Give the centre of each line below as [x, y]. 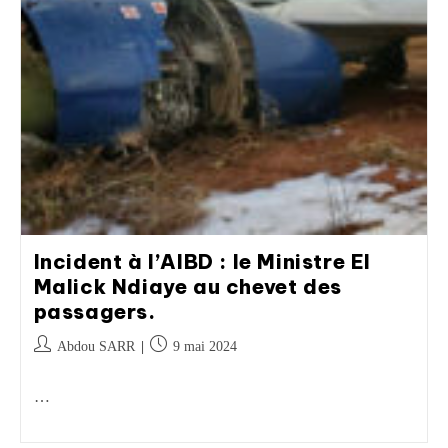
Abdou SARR [95, 346]
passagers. [94, 311]
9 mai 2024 [204, 346]
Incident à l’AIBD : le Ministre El [202, 261]
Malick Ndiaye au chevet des [187, 286]
